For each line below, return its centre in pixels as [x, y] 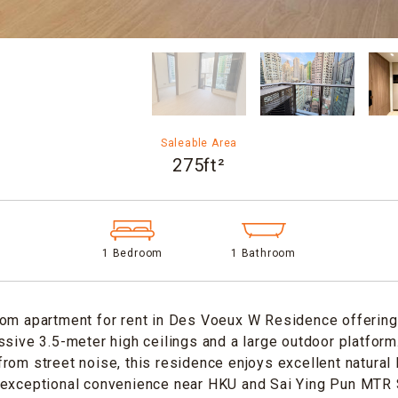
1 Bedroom [132, 253]
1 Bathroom [263, 253]
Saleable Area [199, 143]
